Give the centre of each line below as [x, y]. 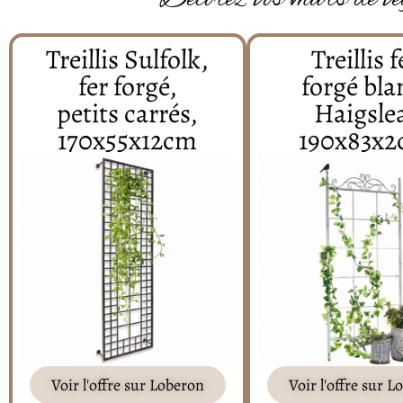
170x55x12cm [128, 140]
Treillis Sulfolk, [128, 59]
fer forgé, [127, 86]
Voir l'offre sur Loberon [127, 385]
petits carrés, [128, 113]
